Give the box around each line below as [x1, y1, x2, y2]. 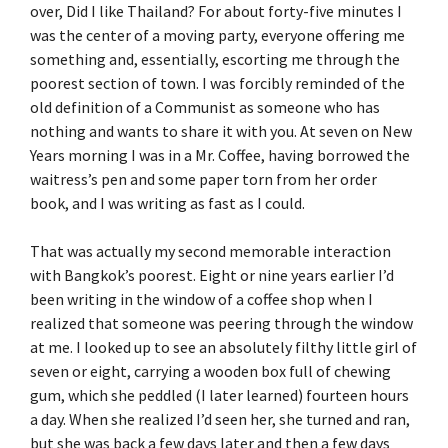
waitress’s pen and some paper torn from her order [30, 168, 377, 189]
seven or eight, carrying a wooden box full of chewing [30, 360, 391, 381]
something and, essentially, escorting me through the [30, 48, 400, 69]
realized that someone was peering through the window [30, 312, 413, 333]
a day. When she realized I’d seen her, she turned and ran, [30, 408, 410, 429]
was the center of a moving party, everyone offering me [30, 24, 405, 45]
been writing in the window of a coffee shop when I [30, 288, 373, 309]
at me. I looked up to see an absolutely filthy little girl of [30, 336, 417, 357]
